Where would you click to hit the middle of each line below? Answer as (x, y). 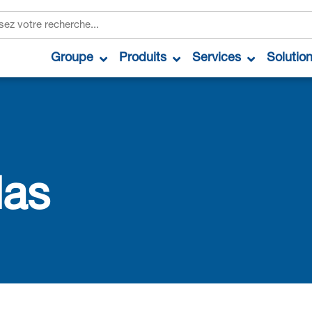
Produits (143, 58)
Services (217, 58)
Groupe (72, 58)
